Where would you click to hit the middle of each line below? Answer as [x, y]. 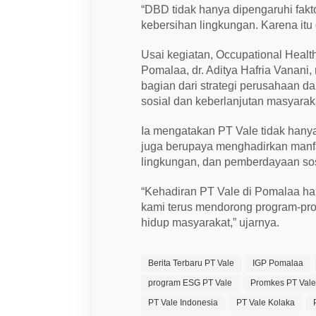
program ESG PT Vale [190, 282]
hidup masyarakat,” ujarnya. [211, 222]
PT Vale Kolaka [266, 302]
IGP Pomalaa [278, 263]
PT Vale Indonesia [183, 302]
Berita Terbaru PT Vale [192, 263]
